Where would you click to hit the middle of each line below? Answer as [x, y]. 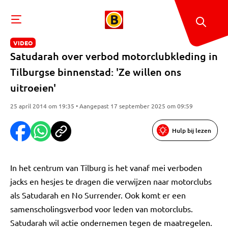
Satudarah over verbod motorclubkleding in [114, 56]
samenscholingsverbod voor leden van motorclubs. [102, 209]
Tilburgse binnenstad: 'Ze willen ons [96, 72]
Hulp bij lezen [192, 130]
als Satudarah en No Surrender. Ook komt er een [98, 195]
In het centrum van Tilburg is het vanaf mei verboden [106, 167]
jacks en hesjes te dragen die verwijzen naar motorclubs [111, 181]
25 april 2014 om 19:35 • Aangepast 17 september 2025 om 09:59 [102, 106]
